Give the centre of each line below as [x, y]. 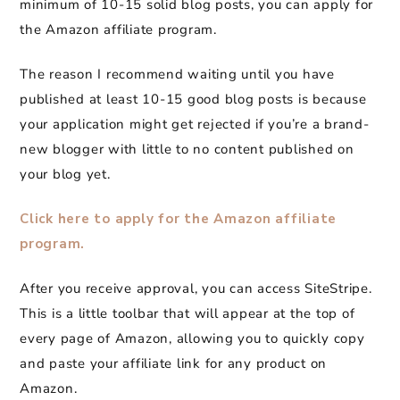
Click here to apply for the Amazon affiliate [178, 219]
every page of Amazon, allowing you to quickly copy [192, 339]
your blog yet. [65, 175]
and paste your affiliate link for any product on [173, 364]
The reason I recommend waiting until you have [177, 75]
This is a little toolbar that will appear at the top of [187, 314]
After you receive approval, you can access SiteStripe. [196, 289]
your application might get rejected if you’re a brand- [195, 125]
